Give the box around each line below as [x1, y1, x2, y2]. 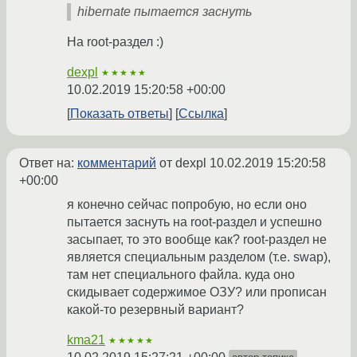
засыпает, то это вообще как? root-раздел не [67, 233, 327, 247]
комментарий [77, 156, 156, 171]
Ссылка [178, 107, 224, 121]
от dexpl [156, 156, 210, 171]
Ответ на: [19, 156, 77, 171]
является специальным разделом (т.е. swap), [67, 250, 331, 265]
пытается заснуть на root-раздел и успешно [67, 215, 322, 229]
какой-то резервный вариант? [67, 303, 244, 317]
